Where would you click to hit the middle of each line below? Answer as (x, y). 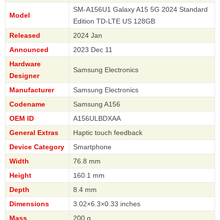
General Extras (34, 132)
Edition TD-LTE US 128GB (114, 21)
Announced (29, 49)
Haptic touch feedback (108, 132)
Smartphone (92, 147)
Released (25, 35)
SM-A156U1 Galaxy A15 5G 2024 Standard (140, 9)
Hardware (25, 64)
